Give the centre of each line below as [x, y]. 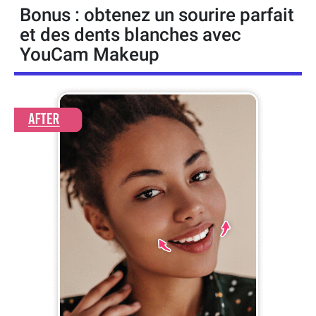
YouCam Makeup [90, 55]
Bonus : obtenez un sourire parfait [157, 15]
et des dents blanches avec [130, 35]
